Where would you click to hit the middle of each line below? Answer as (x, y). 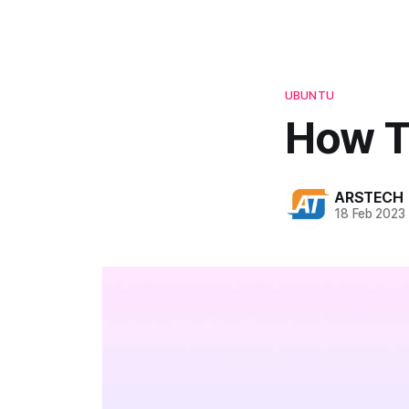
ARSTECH (369, 197)
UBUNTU (309, 95)
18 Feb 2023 (370, 213)
